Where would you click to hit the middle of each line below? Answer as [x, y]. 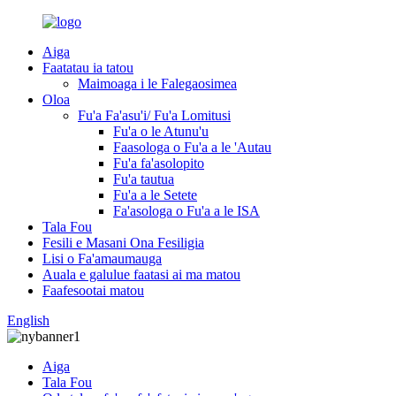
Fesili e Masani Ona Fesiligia [123, 243]
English [28, 320]
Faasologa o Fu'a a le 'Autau [192, 147]
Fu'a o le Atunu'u [161, 131]
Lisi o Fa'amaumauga [102, 259]
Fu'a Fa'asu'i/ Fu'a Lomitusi [154, 115]
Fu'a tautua [144, 179]
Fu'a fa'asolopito [159, 163]
